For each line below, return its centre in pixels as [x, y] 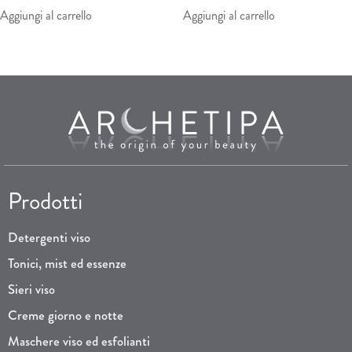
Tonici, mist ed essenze [67, 264]
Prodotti [45, 202]
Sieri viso [31, 290]
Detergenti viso [49, 238]
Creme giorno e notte [66, 315]
